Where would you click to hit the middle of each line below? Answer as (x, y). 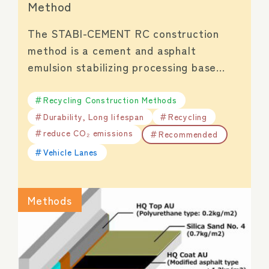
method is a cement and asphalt (112, 50)
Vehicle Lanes (71, 152)
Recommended (188, 134)
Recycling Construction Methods (110, 100)
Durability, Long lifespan (93, 116)
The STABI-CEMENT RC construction (123, 33)
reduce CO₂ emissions (88, 133)
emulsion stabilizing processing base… (127, 66)
